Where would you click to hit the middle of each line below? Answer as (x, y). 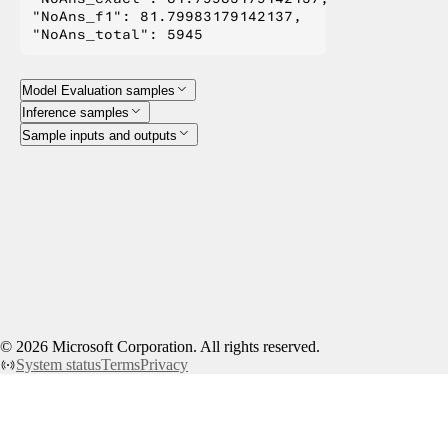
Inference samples (75, 113)
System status (58, 364)
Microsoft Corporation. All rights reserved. (184, 346)
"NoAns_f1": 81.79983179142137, (167, 15)
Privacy (164, 364)
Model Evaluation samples (98, 90)
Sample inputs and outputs (99, 135)
